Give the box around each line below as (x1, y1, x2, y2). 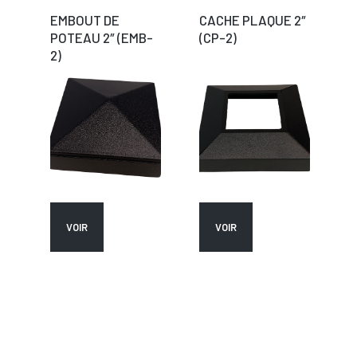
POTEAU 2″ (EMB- (50, 29, 153, 45)
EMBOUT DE (50, 12, 120, 28)
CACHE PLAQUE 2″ (199, 12, 307, 28)
